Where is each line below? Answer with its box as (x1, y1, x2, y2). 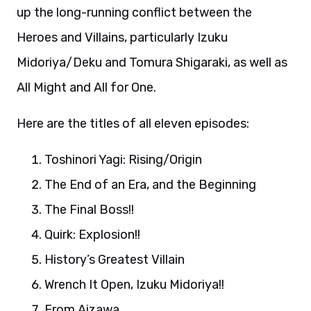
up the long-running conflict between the (17, 5, 252, 20)
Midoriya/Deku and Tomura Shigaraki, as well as (17, 55, 287, 70)
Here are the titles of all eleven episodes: (17, 116, 249, 131)
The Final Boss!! (44, 202, 134, 217)
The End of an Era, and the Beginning (44, 177, 256, 192)
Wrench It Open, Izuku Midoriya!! (44, 277, 224, 292)
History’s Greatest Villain (44, 252, 185, 267)
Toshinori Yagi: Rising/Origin (44, 152, 202, 167)
